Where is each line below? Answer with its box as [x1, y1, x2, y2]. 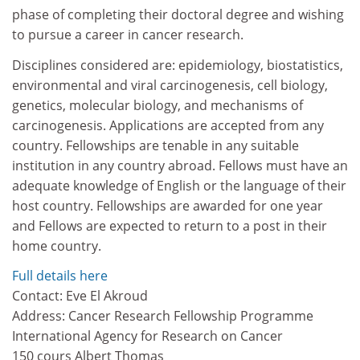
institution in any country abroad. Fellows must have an [12, 156, 348, 174]
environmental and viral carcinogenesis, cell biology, [12, 76, 328, 94]
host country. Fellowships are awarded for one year [12, 196, 323, 215]
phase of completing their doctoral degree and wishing [12, 6, 344, 23]
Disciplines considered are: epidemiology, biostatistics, [12, 55, 343, 74]
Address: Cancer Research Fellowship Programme [12, 307, 313, 325]
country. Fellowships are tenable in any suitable [12, 136, 299, 154]
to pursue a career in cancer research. [12, 26, 243, 43]
